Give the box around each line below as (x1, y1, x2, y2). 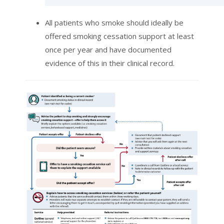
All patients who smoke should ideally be (45, 17, 183, 28)
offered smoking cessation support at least (45, 31, 194, 41)
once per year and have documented (45, 44, 171, 55)
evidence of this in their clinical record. (45, 58, 174, 68)
